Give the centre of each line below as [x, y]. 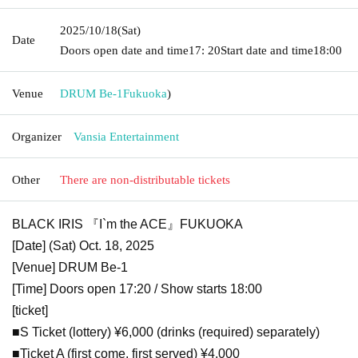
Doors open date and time [124, 50]
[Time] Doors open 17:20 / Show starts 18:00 [137, 288]
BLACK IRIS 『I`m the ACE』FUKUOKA [129, 224]
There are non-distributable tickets [145, 179]
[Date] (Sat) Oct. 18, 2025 [83, 245]
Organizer [37, 136]
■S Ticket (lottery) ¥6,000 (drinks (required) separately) [166, 332]
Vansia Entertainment [126, 136]
